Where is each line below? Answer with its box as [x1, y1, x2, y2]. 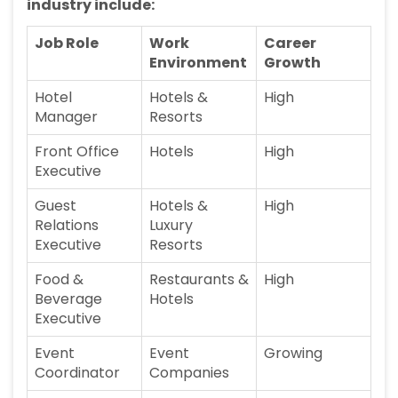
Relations [35, 215, 99, 236]
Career [264, 33, 316, 54]
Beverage [35, 289, 102, 310]
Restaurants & [149, 269, 249, 291]
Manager [35, 107, 98, 128]
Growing [264, 343, 322, 364]
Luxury [149, 215, 193, 236]
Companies [149, 362, 229, 384]
